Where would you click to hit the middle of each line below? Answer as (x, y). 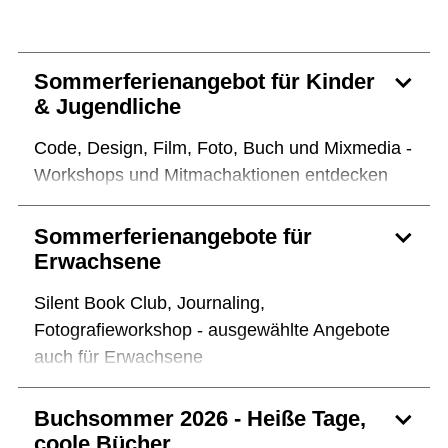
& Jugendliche (107, 107)
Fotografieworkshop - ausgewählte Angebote (212, 330)
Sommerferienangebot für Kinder (204, 82)
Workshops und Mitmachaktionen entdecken (211, 175)
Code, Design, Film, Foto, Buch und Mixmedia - (223, 148)
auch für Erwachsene (118, 357)
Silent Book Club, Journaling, (149, 303)
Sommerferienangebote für (173, 237)
